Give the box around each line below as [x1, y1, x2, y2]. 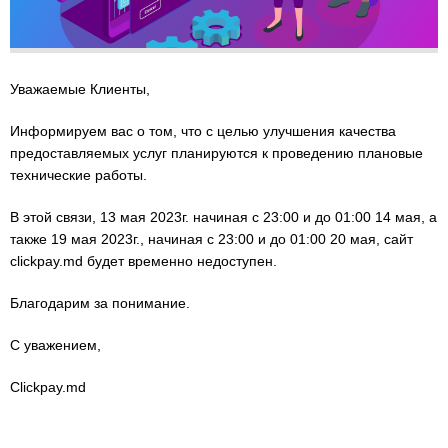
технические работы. [10, 166, 147, 183]
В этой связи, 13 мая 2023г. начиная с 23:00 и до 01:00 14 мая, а [10, 208, 437, 225]
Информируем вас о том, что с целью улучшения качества [10, 122, 396, 139]
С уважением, [10, 336, 101, 353]
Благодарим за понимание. [10, 294, 190, 311]
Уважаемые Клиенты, [10, 80, 150, 97]
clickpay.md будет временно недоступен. [10, 252, 277, 269]
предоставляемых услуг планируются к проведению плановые [10, 144, 423, 161]
